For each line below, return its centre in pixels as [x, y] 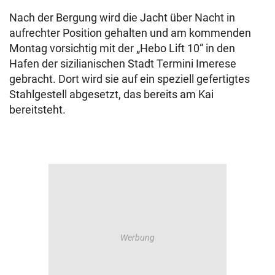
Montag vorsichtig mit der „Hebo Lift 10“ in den [122, 48]
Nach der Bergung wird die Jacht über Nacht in [122, 18]
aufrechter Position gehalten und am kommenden [130, 33]
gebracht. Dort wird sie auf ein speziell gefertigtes [130, 79]
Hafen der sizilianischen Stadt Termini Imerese [123, 64]
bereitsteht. [37, 110]
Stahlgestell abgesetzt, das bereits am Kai [111, 95]
